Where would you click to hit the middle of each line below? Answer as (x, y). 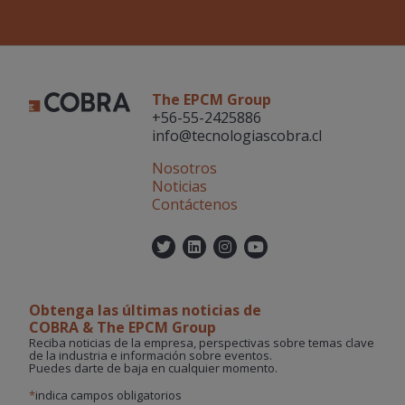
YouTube (301, 246)
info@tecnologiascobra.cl (236, 136)
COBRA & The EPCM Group (122, 328)
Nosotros (184, 169)
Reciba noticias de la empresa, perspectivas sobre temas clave (202, 343)
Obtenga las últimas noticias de (145, 311)
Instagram (278, 246)
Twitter (207, 246)
